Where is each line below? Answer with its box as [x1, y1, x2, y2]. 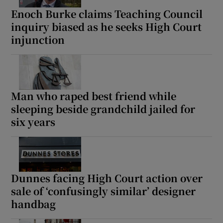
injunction [11, 32, 65, 47]
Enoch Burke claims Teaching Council [11, 6, 203, 21]
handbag [11, 197, 56, 212]
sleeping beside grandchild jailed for [11, 102, 196, 116]
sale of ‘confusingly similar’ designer [11, 184, 196, 199]
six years [11, 114, 56, 129]
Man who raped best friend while [11, 89, 177, 104]
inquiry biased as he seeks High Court [11, 19, 202, 34]
